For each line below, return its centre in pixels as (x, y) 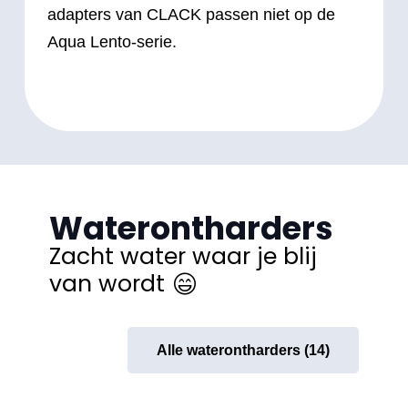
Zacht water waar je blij (183, 256)
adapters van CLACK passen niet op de (191, 14)
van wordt (107, 283)
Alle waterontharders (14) (243, 351)
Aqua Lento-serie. (112, 41)
